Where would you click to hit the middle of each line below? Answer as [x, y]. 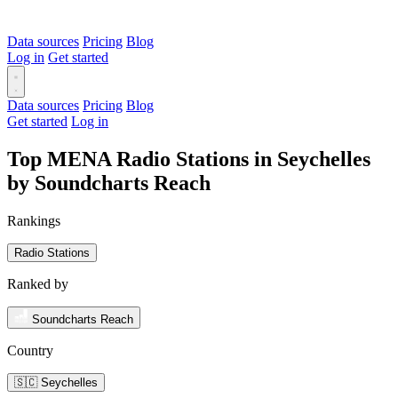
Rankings [34, 220]
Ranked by [38, 283]
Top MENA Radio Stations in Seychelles [189, 159]
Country [30, 350]
